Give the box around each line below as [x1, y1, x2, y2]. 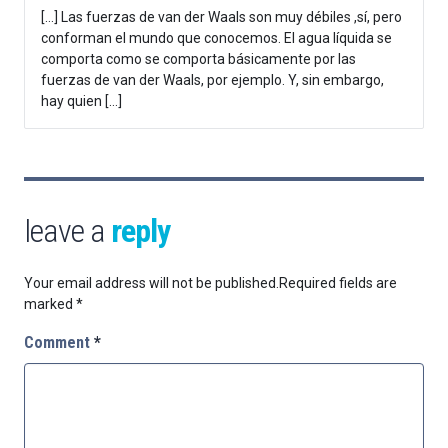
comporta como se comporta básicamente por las [41, 51, 356, 68]
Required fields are [279, 275, 397, 292]
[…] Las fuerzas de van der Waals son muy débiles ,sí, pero [41, 9, 402, 26]
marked [24, 296, 76, 313]
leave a [24, 212, 111, 251]
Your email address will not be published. [24, 275, 279, 292]
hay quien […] [41, 93, 122, 110]
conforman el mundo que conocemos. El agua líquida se [41, 30, 392, 47]
